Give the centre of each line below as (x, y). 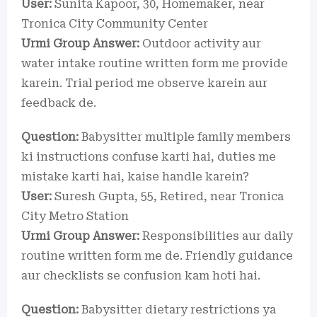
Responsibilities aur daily (216, 236)
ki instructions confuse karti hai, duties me (149, 156)
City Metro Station (75, 216)
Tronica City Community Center (115, 23)
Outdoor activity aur (200, 43)
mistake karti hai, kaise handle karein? (135, 176)
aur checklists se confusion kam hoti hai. (141, 275)
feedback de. (59, 103)
